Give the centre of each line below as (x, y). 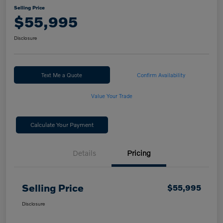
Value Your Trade (111, 96)
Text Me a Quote (62, 75)
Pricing (139, 153)
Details (84, 153)
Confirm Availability (161, 75)
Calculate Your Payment (62, 125)
